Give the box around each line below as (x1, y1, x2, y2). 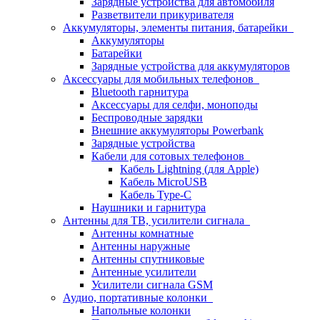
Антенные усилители (91, 266, 196, 278)
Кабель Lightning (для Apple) (120, 163, 259, 175)
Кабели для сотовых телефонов (91, 150, 250, 162)
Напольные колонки (91, 304, 191, 316)
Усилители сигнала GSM (91, 279, 213, 291)
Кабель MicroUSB (120, 176, 207, 188)
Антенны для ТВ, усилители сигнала (63, 214, 250, 226)
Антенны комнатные (91, 227, 194, 239)
